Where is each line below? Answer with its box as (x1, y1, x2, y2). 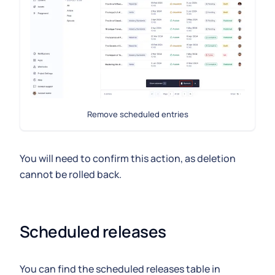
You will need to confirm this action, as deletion (20, 151, 236, 165)
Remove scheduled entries (87, 108, 188, 120)
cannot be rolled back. (20, 167, 122, 181)
